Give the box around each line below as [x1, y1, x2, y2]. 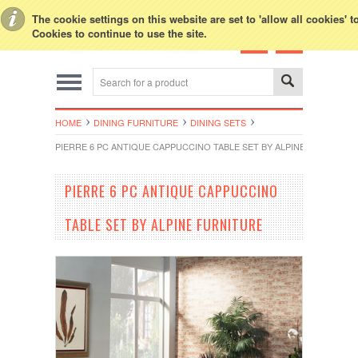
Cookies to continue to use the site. [32, 26, 207, 41]
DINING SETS [190, 116, 246, 129]
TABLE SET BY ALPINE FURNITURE [65, 214, 263, 236]
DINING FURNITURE [93, 116, 178, 129]
